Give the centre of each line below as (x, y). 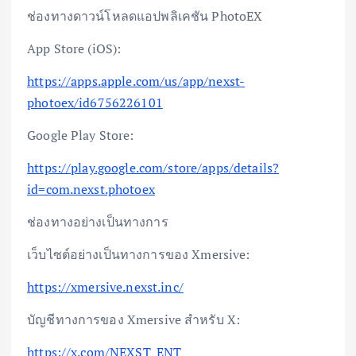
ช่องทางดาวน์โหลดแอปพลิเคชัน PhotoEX (145, 15)
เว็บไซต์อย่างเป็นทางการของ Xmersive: (139, 255)
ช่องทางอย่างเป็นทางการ (98, 222)
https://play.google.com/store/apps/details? (153, 167)
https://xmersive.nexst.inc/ (105, 287)
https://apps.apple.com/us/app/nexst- (136, 81)
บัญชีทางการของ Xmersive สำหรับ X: (134, 320)
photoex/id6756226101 (95, 102)
